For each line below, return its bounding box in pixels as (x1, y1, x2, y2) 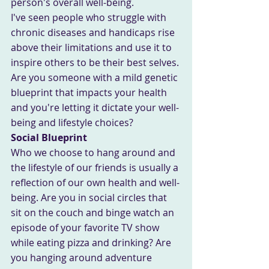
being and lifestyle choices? (11, 115, 133, 129)
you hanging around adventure (11, 250, 154, 264)
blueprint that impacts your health (11, 85, 169, 99)
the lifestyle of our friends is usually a (11, 160, 181, 174)
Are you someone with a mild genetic (11, 70, 180, 84)
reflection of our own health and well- (11, 175, 180, 189)
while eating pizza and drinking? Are (11, 235, 174, 249)
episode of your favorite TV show (11, 220, 162, 234)
